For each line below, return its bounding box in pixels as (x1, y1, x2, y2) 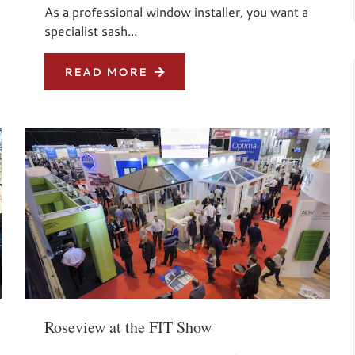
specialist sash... (44, 21, 138, 39)
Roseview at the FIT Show (44, 316, 212, 338)
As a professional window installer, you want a (44, 2, 309, 20)
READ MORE (64, 63, 152, 79)
